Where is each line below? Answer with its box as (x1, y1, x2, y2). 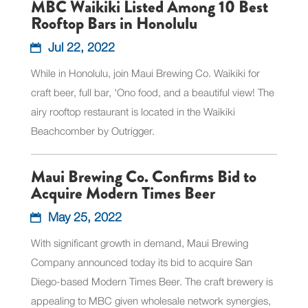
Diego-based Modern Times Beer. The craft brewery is (30, 274, 273, 287)
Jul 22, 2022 (47, 39, 115, 54)
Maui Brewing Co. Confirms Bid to (30, 164, 256, 188)
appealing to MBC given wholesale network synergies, (30, 294, 271, 307)
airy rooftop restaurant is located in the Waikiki (30, 104, 235, 118)
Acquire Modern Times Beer (30, 181, 215, 205)
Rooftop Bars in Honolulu (30, 11, 197, 35)
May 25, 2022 (47, 209, 122, 224)
